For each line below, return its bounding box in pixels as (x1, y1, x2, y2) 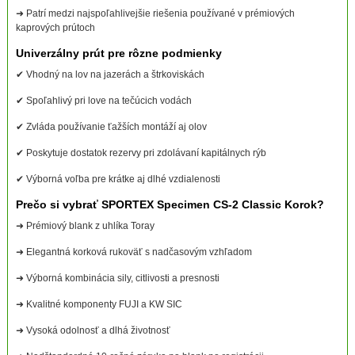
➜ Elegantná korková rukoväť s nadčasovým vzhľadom (15, 246, 252, 258)
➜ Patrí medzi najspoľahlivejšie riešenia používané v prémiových (15, 8, 295, 20)
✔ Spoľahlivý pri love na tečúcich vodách (15, 95, 192, 107)
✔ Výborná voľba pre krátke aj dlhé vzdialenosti (15, 174, 220, 185)
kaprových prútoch (15, 22, 95, 34)
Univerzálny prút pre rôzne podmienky (15, 47, 222, 60)
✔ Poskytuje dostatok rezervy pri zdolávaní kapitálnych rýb (15, 147, 266, 159)
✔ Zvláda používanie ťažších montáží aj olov (15, 121, 207, 133)
